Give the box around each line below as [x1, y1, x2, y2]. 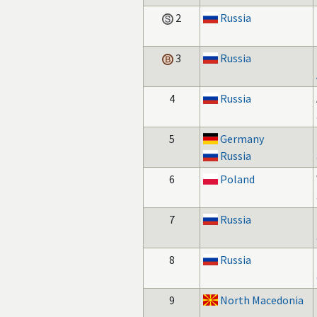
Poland [220, 172, 255, 186]
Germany [220, 132, 265, 146]
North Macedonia [220, 293, 304, 307]
